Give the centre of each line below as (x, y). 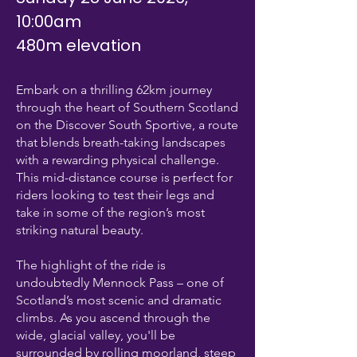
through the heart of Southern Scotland (127, 107)
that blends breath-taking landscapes (121, 142)
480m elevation (80, 45)
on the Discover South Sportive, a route (127, 125)
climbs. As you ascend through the (113, 318)
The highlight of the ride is (91, 265)
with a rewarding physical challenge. (118, 160)
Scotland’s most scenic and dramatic (119, 300)
